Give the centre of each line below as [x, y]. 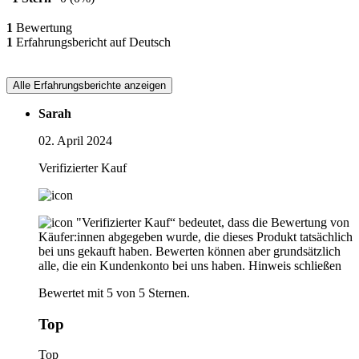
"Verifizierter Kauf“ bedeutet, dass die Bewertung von [213, 222]
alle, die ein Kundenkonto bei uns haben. [142, 265]
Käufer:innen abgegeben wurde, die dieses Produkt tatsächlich [196, 236]
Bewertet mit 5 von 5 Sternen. [114, 292]
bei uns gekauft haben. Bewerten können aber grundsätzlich [190, 251]
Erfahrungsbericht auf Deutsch [92, 42]
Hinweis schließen [295, 265]
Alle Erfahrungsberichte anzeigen [89, 85]
